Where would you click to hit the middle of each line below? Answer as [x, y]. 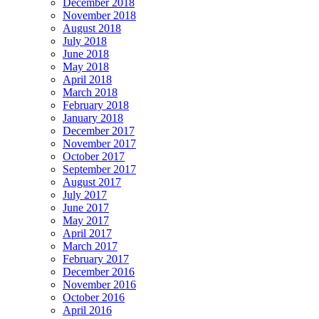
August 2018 [92, 28]
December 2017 [99, 131]
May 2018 [86, 67]
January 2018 [93, 118]
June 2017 [86, 208]
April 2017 [87, 234]
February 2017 [96, 259]
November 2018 [99, 16]
